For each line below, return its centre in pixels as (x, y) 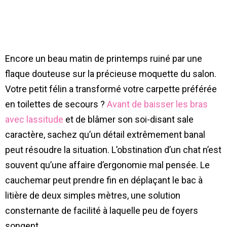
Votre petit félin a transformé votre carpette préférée (111, 89)
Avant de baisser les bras (157, 104)
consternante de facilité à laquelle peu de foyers (102, 210)
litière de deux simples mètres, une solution (93, 195)
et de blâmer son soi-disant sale (128, 119)
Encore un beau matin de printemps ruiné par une (104, 58)
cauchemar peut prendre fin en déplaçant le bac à (104, 180)
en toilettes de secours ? (56, 104)
